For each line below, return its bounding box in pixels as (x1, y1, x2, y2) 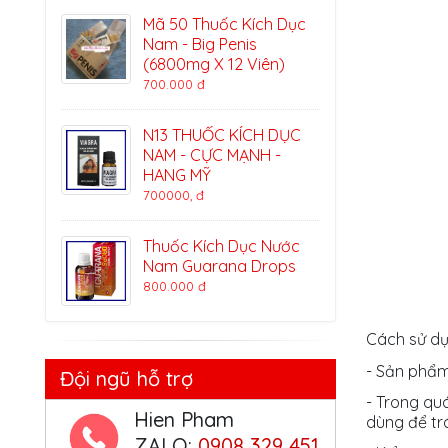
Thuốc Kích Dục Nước (143, 236, 300, 257)
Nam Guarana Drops (143, 256, 296, 277)
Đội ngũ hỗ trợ (60, 366, 193, 392)
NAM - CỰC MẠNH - (143, 145, 281, 166)
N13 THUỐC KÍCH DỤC (143, 125, 301, 146)
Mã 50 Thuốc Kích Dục (143, 14, 306, 35)
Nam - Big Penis (143, 34, 257, 55)
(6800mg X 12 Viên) (143, 54, 285, 75)
